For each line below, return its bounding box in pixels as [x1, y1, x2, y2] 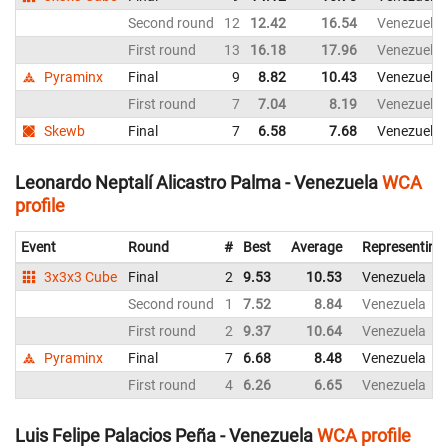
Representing [362, 238, 444, 255]
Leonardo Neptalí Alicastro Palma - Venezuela [15, 171, 378, 193]
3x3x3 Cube [41, 268, 118, 285]
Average [291, 238, 342, 255]
